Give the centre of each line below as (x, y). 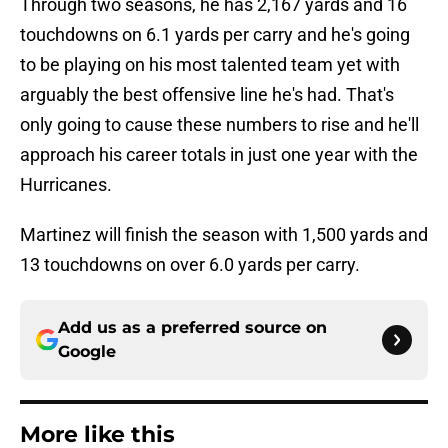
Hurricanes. (66, 185)
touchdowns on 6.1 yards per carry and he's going (215, 35)
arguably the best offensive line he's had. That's (207, 95)
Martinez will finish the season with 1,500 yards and (224, 235)
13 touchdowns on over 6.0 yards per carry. (190, 265)
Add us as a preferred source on (192, 328)
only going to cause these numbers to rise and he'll (219, 125)
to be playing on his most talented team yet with (210, 65)
